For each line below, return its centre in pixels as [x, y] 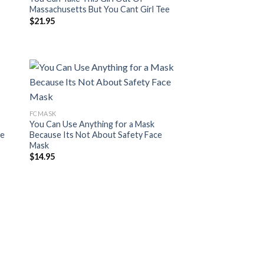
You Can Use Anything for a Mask [92, 124]
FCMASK [43, 113]
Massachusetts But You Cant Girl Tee [99, 9]
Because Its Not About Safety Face [95, 134]
